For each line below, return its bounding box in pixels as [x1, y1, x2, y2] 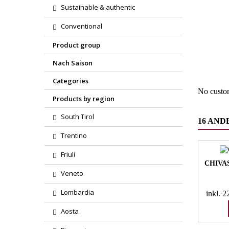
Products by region [53, 94, 114, 103]
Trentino [61, 131, 87, 140]
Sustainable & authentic [61, 3, 135, 12]
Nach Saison [53, 58, 93, 67]
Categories [53, 76, 88, 85]
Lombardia [61, 188, 94, 197]
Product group [53, 40, 100, 50]
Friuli [61, 150, 75, 159]
